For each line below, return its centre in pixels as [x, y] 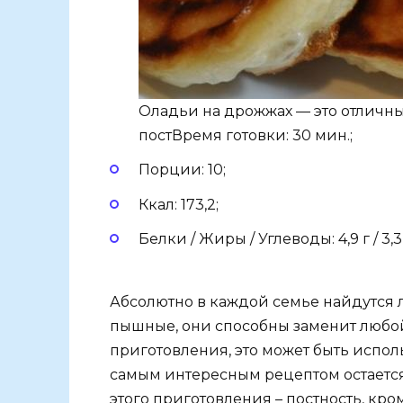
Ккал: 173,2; [179, 204]
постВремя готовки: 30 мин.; [246, 136]
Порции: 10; [182, 170]
